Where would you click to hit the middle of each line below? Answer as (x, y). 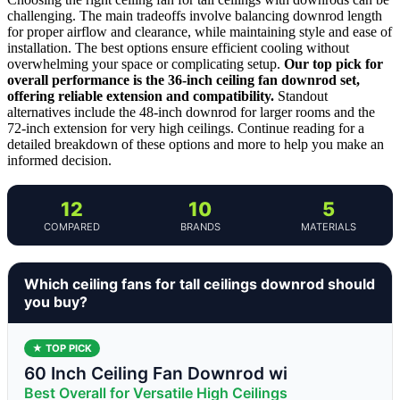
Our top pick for (333, 63)
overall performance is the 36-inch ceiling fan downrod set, (183, 79)
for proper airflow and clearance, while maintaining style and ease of (200, 31)
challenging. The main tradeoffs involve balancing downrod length (195, 15)
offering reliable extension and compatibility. (141, 96)
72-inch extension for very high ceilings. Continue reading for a (186, 128)
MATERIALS (329, 226)
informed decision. (59, 160)
